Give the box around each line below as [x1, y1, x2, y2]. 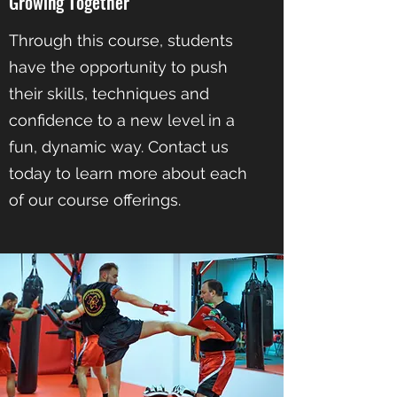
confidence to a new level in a [9, 111, 235, 129]
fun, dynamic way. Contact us [9, 137, 229, 156]
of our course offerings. [9, 191, 181, 209]
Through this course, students [9, 31, 233, 50]
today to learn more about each [9, 164, 247, 183]
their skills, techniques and [9, 84, 209, 103]
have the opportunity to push [9, 58, 228, 76]
